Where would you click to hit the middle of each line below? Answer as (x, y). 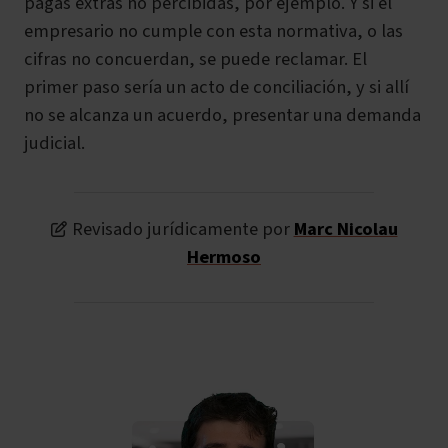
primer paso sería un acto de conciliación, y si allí (216, 87)
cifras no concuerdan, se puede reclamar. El (195, 59)
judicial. (54, 143)
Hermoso (224, 257)
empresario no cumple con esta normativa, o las (213, 31)
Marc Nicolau (345, 229)
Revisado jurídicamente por (182, 229)
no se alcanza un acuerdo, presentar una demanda (222, 115)
